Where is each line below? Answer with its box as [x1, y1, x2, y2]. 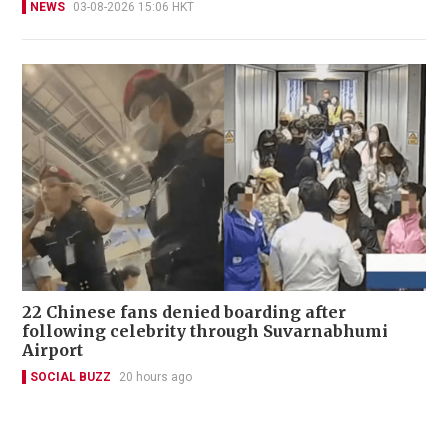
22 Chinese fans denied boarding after [22, 302, 346, 323]
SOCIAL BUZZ [30, 370, 111, 385]
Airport [22, 340, 83, 361]
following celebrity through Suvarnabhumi [22, 321, 388, 342]
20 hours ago [119, 370, 192, 385]
